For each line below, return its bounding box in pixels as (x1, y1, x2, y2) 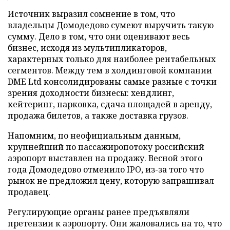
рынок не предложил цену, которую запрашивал (8, 175, 214, 186)
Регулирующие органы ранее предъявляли (8, 206, 189, 218)
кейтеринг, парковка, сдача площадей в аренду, (8, 99, 212, 110)
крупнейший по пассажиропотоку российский (8, 141, 204, 152)
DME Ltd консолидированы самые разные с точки (8, 76, 217, 87)
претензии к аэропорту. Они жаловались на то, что (8, 218, 222, 229)
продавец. (8, 186, 50, 198)
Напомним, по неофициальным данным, (8, 130, 181, 141)
